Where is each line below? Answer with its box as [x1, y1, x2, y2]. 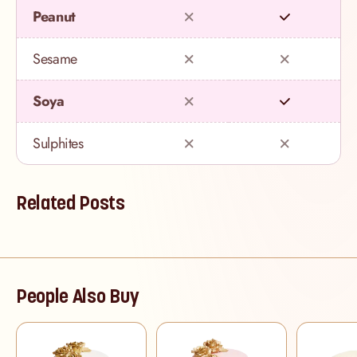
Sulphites [33, 133, 84, 155]
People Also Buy [16, 284, 139, 309]
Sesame [33, 49, 77, 70]
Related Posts [16, 190, 125, 216]
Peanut [33, 6, 76, 28]
